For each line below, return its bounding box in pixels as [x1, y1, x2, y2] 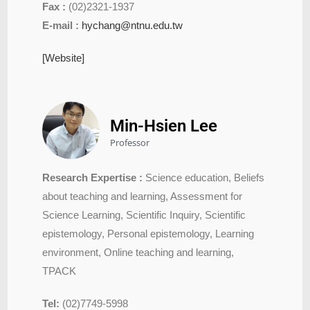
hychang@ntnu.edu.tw [82, 19, 183, 31]
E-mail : [42, 19, 82, 31]
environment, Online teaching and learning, [42, 246, 235, 258]
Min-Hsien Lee [110, 116, 218, 136]
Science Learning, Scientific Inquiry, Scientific [42, 208, 246, 221]
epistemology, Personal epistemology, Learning [42, 227, 255, 239]
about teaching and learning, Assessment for [42, 190, 243, 202]
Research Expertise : [42, 171, 143, 183]
